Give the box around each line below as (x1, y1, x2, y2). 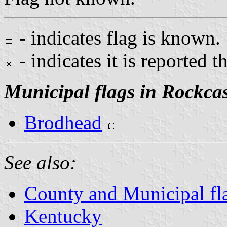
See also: (4, 151, 77, 173)
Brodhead (24, 111, 102, 133)
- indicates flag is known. (14, 26, 220, 49)
